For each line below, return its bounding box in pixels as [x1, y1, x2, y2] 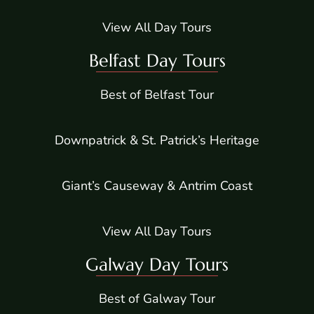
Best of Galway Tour [99, 290, 215, 308]
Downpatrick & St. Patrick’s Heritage [55, 132, 259, 149]
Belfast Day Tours [88, 50, 226, 72]
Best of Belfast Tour [100, 86, 214, 104]
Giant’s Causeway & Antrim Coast [62, 177, 252, 195]
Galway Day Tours [86, 254, 228, 276]
